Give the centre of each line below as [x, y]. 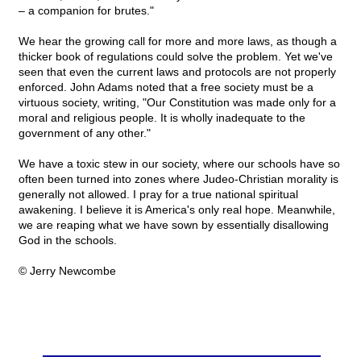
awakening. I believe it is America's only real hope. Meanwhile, [177, 210]
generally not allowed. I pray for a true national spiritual [158, 195]
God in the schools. [68, 241]
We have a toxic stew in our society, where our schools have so [179, 164]
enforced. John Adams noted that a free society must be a [166, 87]
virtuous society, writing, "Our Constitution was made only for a [177, 103]
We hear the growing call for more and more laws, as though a [178, 41]
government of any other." [85, 133]
